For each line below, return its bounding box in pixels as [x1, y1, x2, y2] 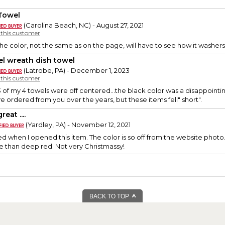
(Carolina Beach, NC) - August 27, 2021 [22, 21, 144, 30]
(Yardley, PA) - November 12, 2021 [24, 121, 131, 129]
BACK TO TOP [89, 192, 131, 200]
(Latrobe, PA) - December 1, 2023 [22, 66, 130, 75]
